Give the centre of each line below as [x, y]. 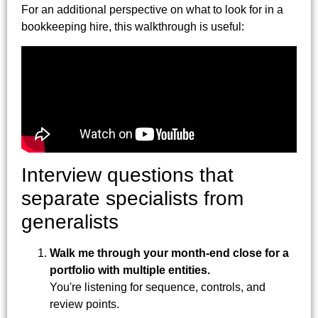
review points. [84, 304]
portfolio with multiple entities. [130, 270]
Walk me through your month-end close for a [169, 253]
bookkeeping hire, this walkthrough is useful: [133, 27]
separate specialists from [132, 198]
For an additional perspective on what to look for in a [152, 10]
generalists [70, 221]
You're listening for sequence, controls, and [158, 287]
